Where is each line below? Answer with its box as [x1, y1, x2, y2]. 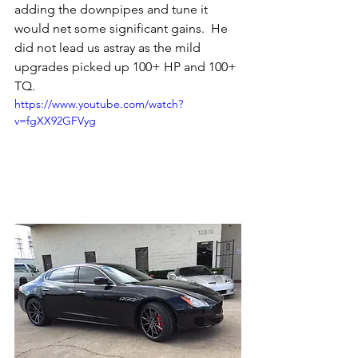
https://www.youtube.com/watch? [14, 97, 183, 111]
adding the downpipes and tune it [14, 2, 211, 17]
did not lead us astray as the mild [14, 40, 204, 55]
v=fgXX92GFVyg [14, 113, 96, 128]
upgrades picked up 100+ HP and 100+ [14, 59, 240, 74]
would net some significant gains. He [14, 21, 231, 36]
